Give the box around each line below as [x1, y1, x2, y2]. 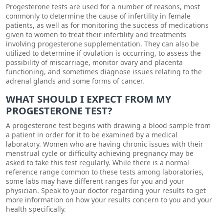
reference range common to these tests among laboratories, [6, 167, 204, 176]
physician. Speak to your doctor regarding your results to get [6, 186, 206, 195]
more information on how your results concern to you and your [6, 195, 212, 204]
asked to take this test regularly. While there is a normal [6, 158, 189, 167]
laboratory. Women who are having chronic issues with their [6, 139, 203, 149]
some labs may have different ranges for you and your [6, 176, 184, 186]
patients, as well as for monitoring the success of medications [6, 21, 209, 30]
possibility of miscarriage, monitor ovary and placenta [6, 58, 183, 67]
